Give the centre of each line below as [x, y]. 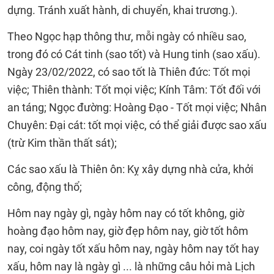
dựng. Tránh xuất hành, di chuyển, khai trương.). [123, 10]
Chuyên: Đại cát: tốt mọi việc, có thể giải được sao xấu [137, 125]
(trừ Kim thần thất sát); [62, 143]
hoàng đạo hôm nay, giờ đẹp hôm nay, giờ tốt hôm [128, 231]
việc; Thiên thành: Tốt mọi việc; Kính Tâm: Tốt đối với [134, 90]
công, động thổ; [45, 187]
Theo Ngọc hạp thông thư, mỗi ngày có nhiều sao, [127, 36]
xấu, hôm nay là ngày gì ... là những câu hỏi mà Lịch [131, 266]
